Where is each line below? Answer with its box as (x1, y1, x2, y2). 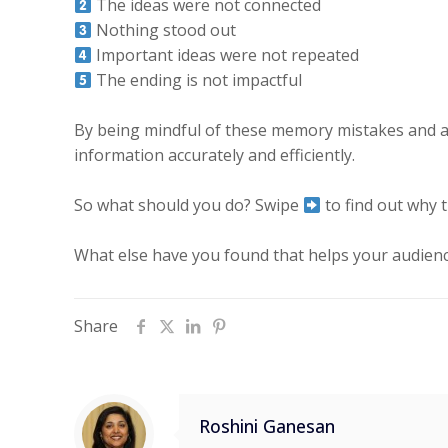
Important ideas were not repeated (92, 44, 360, 66)
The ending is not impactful (92, 69, 303, 91)
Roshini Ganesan (199, 414, 335, 438)
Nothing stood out (92, 19, 237, 41)
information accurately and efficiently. (74, 144, 356, 166)
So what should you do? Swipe (74, 194, 304, 216)
